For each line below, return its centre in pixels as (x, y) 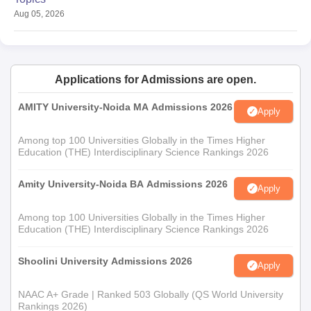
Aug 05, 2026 (39, 14)
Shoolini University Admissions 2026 (105, 261)
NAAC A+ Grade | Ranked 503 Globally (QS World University (151, 294)
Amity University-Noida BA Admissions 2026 (123, 184)
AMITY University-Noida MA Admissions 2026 (125, 107)
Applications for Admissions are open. (155, 79)
